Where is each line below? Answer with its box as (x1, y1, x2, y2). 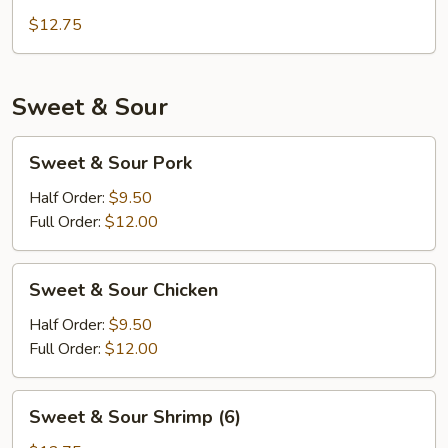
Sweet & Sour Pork (29, 151, 192, 175)
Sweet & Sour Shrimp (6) (29, 405, 241, 429)
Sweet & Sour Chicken (29, 278, 218, 302)
